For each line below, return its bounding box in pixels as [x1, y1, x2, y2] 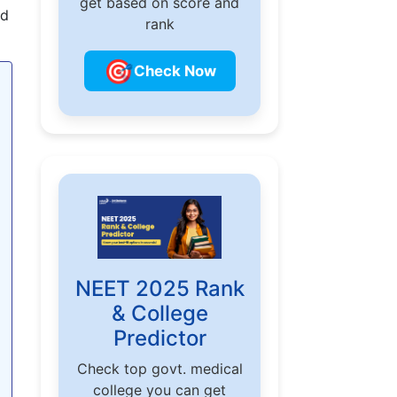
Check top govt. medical [76, 359, 243, 378]
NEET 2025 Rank [74, 275, 245, 301]
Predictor [113, 324, 206, 351]
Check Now [133, 61, 216, 80]
